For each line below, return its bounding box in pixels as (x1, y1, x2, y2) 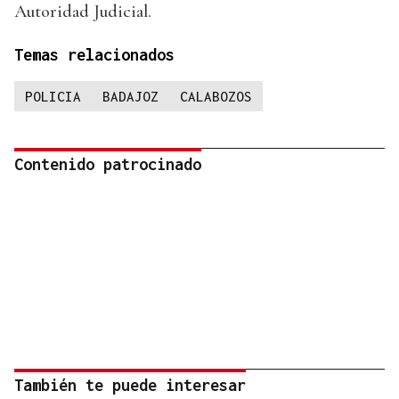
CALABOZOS (180, 88, 252, 105)
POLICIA (25, 88, 81, 105)
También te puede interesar (14, 376, 246, 395)
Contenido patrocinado (14, 155, 201, 175)
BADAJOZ (102, 88, 159, 105)
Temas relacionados (14, 45, 175, 65)
